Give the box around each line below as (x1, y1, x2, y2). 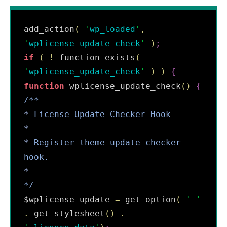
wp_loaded (90, 24, 135, 34)
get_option (120, 194, 176, 204)
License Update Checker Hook (29, 109, 171, 119)
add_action (24, 24, 74, 34)
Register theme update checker (29, 137, 181, 147)
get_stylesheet (29, 208, 105, 218)
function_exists (54, 52, 135, 62)
